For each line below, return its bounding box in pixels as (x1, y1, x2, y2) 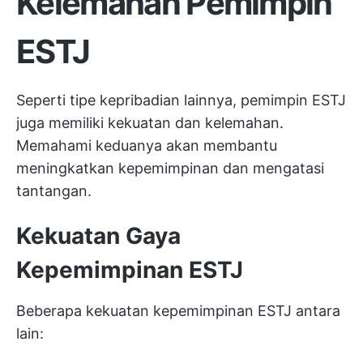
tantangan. (16, 182, 92, 200)
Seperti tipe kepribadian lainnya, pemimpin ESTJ (16, 92, 346, 109)
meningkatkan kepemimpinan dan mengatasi (16, 160, 324, 177)
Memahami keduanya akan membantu (16, 137, 277, 155)
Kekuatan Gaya (16, 222, 181, 250)
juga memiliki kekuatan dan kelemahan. (16, 114, 284, 132)
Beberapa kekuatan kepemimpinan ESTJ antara (16, 302, 340, 320)
